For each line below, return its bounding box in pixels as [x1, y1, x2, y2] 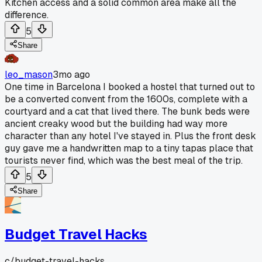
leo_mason [5, 68, 53, 81]
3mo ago [53, 68, 90, 81]
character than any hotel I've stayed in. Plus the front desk [5, 129, 256, 142]
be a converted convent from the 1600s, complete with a [5, 92, 247, 105]
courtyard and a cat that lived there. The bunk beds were [5, 105, 250, 118]
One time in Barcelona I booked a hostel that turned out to [5, 80, 255, 93]
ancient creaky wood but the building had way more [5, 117, 227, 130]
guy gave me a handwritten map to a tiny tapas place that [5, 142, 253, 154]
